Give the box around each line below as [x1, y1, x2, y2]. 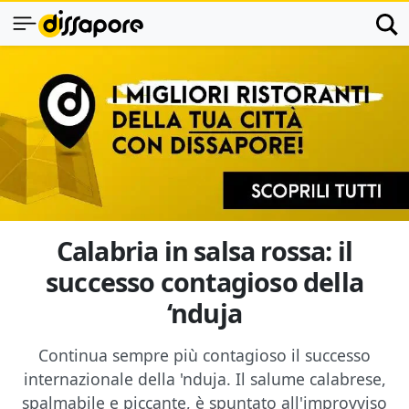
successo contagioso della [45, 264, 363, 299]
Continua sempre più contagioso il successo [38, 344, 371, 366]
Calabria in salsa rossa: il [56, 233, 353, 268]
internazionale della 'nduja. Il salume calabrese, [23, 368, 386, 390]
